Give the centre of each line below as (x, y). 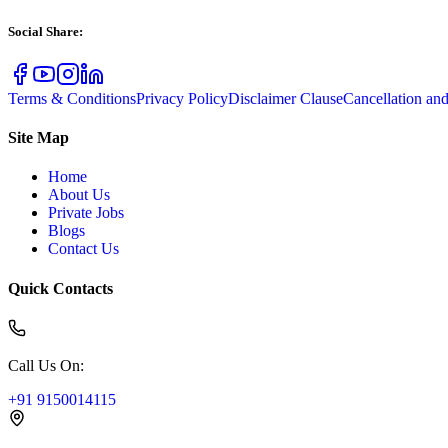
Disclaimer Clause (285, 98)
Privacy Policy (182, 98)
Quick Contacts (60, 288)
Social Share (43, 31)
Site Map (38, 137)
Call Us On (44, 365)
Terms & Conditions (72, 98)
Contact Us (83, 249)
